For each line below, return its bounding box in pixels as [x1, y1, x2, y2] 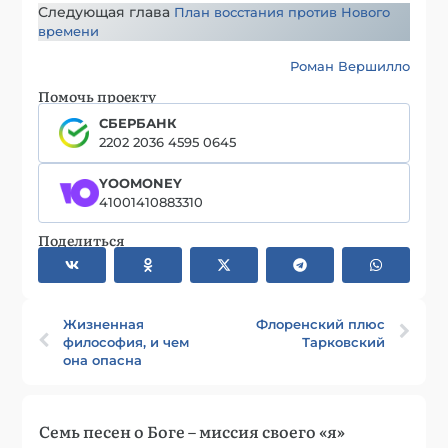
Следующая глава [38, 2, 175, 21]
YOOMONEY [99, 174, 183, 191]
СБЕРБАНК [99, 114, 178, 131]
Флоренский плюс [255, 315, 385, 332]
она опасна [63, 351, 143, 368]
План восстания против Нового [174, 3, 391, 20]
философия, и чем [63, 333, 190, 350]
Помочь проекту [38, 85, 157, 106]
